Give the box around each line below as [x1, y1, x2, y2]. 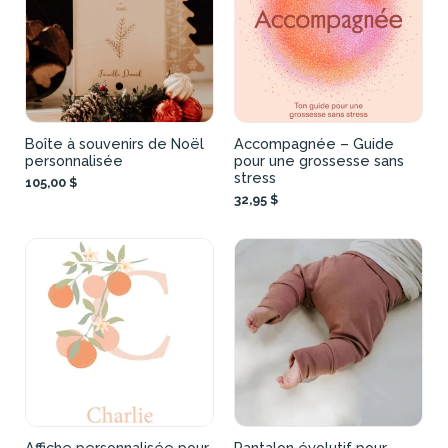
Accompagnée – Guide [234, 134, 394, 152]
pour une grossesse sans [234, 151, 404, 169]
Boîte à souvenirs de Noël [25, 134, 204, 152]
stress [234, 168, 276, 186]
